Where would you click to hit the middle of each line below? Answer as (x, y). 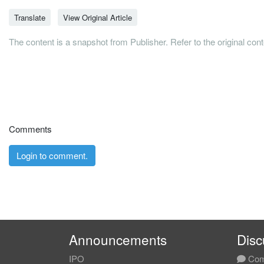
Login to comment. (52, 155)
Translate (30, 17)
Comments (30, 128)
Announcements (118, 239)
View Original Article (98, 17)
